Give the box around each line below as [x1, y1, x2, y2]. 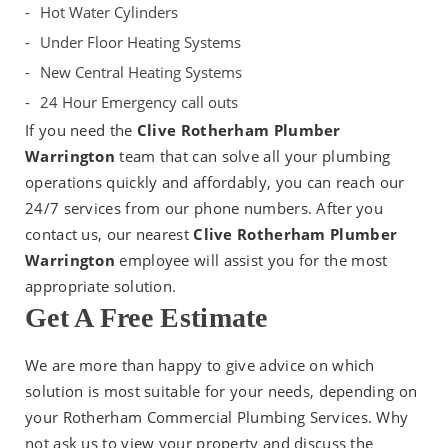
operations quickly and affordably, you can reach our [25, 172, 405, 193]
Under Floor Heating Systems [40, 32, 241, 53]
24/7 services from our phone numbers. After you [25, 198, 384, 219]
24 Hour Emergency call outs [40, 92, 238, 113]
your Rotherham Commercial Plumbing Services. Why [25, 407, 409, 428]
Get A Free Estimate [25, 302, 268, 334]
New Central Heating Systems [40, 62, 242, 83]
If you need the [25, 120, 137, 141]
